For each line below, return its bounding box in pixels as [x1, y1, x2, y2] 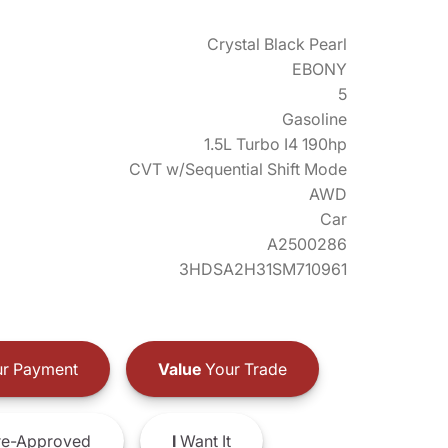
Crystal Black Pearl [207, 34, 347, 54]
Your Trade [200, 358, 287, 379]
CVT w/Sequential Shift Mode [129, 159, 347, 179]
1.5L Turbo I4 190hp [204, 134, 347, 154]
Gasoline [282, 109, 347, 129]
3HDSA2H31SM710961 [179, 259, 347, 279]
